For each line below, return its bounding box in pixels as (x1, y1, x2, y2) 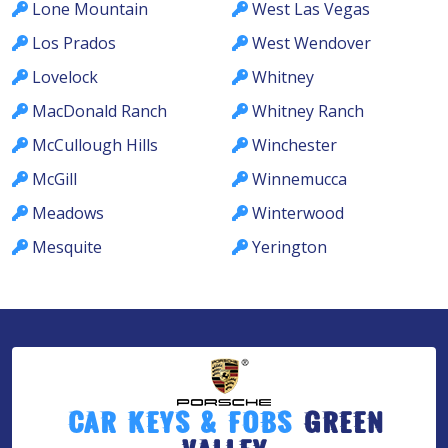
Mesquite (32, 235, 102, 258)
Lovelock (32, 65, 98, 88)
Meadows (32, 201, 104, 224)
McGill (32, 167, 77, 190)
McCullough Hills (32, 133, 158, 156)
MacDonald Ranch (32, 99, 167, 122)
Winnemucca (252, 167, 347, 190)
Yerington (252, 235, 327, 258)
